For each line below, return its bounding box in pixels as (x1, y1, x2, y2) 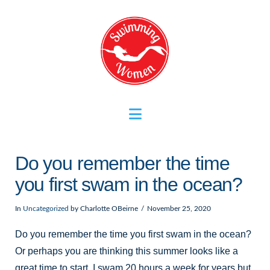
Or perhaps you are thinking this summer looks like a (14, 245, 238, 257)
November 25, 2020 (147, 204, 212, 212)
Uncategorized (22, 204, 69, 212)
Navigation (140, 104, 208, 121)
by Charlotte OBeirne (68, 204, 138, 212)
